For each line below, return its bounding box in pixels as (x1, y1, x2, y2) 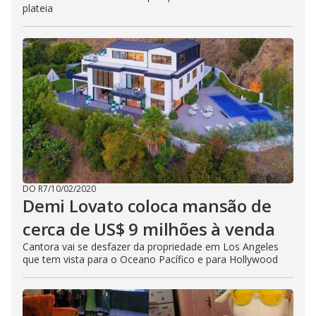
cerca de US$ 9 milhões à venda (23, 217, 275, 241)
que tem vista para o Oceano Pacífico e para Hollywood (23, 253, 278, 266)
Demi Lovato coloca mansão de (23, 194, 272, 217)
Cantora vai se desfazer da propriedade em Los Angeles (23, 240, 279, 253)
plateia (23, 1, 53, 15)
